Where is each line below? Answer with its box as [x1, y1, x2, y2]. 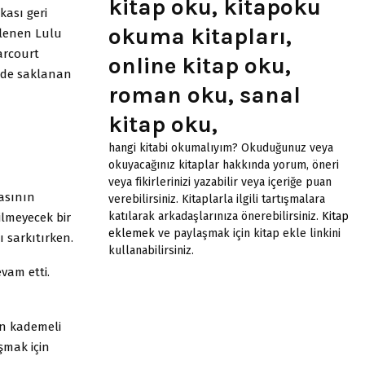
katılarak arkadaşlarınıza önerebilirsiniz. [108, 209, 322, 223]
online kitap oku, [108, 51, 291, 79]
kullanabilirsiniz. [108, 243, 194, 257]
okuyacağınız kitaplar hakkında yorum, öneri [108, 157, 339, 172]
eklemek [108, 226, 155, 240]
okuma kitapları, [108, 22, 292, 50]
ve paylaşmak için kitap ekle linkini [155, 226, 341, 240]
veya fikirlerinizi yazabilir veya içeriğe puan [108, 174, 332, 189]
